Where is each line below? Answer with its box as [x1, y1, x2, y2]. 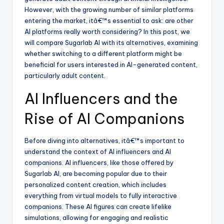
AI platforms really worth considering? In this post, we [24, 27, 190, 35]
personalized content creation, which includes [24, 180, 166, 188]
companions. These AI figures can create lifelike [24, 202, 171, 210]
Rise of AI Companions [24, 109, 184, 128]
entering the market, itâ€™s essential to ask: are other [24, 16, 193, 24]
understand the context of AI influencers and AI [24, 147, 171, 155]
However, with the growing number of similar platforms [24, 5, 193, 13]
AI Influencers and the [24, 89, 178, 108]
